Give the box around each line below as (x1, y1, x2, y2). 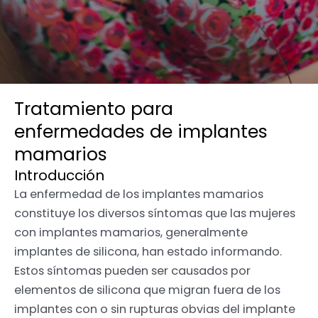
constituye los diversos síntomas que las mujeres (14, 205, 295, 222)
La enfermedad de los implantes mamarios (14, 186, 263, 203)
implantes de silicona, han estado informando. (14, 243, 282, 261)
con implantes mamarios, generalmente (14, 224, 248, 241)
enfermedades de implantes (14, 119, 268, 145)
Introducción (14, 165, 104, 186)
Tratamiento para (14, 97, 173, 122)
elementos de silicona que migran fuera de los (14, 282, 280, 299)
